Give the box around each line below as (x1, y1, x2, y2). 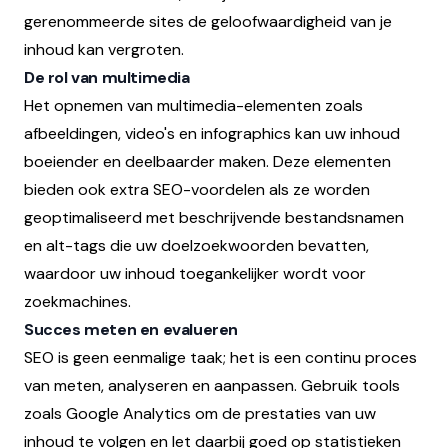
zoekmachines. (24, 290, 131, 312)
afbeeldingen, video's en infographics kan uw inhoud (24, 122, 400, 144)
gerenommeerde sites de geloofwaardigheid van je (24, 10, 392, 32)
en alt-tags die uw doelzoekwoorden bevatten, (24, 234, 369, 256)
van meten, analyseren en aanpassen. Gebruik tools (24, 374, 400, 396)
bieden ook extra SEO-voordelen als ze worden (24, 178, 370, 200)
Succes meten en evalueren (24, 318, 238, 340)
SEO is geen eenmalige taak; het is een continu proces (24, 346, 417, 368)
